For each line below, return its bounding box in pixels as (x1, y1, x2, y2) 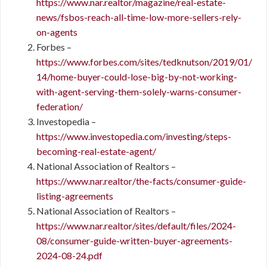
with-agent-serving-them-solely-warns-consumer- (36, 86, 241, 97)
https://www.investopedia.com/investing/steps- (36, 131, 231, 142)
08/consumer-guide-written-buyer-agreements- (36, 235, 232, 246)
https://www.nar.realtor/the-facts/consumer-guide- (36, 175, 246, 187)
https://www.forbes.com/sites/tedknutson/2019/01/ (36, 56, 252, 67)
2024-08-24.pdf (36, 250, 103, 261)
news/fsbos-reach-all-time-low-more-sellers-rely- (36, 11, 241, 23)
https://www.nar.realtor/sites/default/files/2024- (36, 220, 236, 231)
